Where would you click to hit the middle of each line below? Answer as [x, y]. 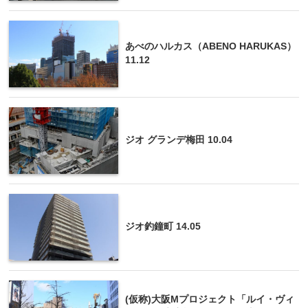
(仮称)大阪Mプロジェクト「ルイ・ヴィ [210, 299]
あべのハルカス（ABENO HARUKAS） [211, 46]
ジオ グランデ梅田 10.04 [179, 140]
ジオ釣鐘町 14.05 [163, 226]
